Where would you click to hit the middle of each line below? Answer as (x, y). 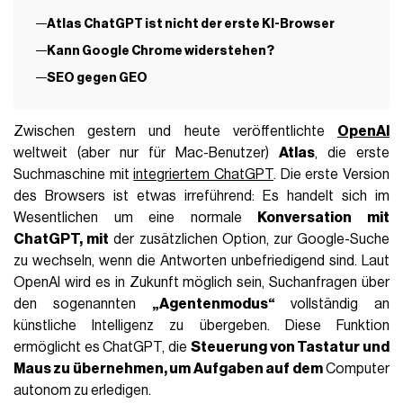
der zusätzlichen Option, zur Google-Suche (249, 240)
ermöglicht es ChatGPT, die (102, 348)
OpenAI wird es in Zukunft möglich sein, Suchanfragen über (201, 283)
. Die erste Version (331, 175)
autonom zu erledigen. (83, 391)
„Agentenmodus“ (213, 304)
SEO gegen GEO (97, 78)
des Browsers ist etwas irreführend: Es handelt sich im (201, 197)
